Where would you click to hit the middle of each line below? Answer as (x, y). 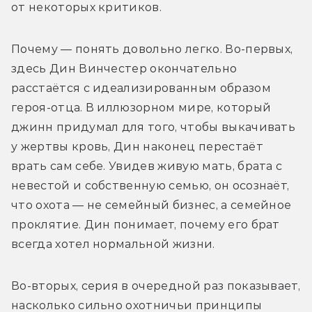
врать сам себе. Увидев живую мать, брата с (147, 166)
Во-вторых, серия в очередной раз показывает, (156, 286)
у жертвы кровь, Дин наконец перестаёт (137, 146)
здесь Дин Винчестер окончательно (124, 68)
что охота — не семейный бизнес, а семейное (151, 205)
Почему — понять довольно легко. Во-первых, (152, 49)
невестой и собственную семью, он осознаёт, (150, 185)
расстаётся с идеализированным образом (141, 88)
